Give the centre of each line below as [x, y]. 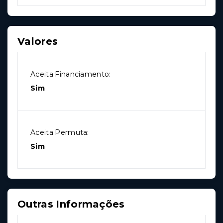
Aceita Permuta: [60, 133]
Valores [38, 42]
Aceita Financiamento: [71, 74]
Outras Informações [71, 204]
